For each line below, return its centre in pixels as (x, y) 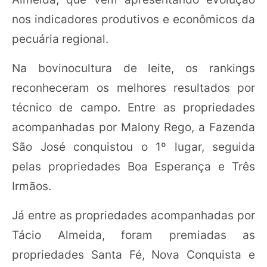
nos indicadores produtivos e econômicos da (133, 19)
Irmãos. (32, 186)
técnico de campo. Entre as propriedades (133, 108)
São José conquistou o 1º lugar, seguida (133, 147)
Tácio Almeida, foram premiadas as (133, 235)
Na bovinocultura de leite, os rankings (133, 68)
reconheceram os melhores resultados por (133, 88)
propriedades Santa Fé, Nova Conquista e (133, 255)
